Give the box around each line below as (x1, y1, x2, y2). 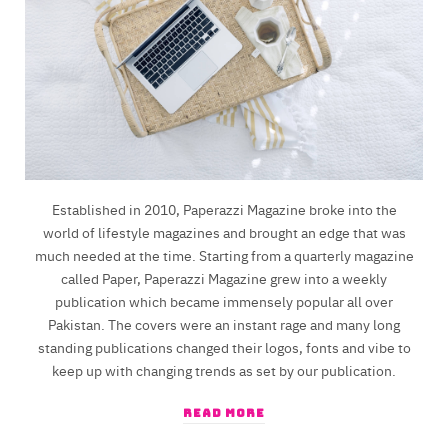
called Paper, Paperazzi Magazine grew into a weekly (61, 267, 387, 288)
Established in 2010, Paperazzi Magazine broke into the (51, 198, 397, 219)
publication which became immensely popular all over (55, 290, 393, 311)
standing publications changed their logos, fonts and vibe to (37, 336, 411, 357)
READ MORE (183, 405, 265, 420)
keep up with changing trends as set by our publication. (52, 359, 396, 380)
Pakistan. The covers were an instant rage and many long (48, 313, 400, 334)
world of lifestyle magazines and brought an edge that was (42, 221, 406, 242)
